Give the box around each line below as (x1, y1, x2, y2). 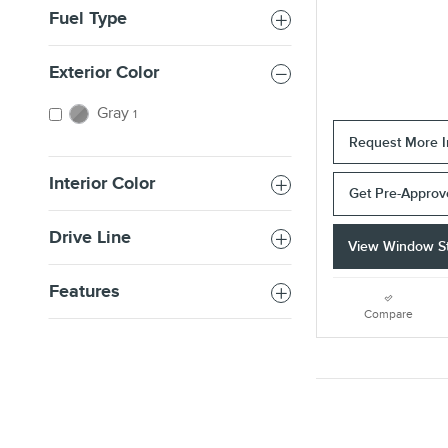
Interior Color (49, 173, 155, 195)
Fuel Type (49, 8, 127, 30)
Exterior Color (49, 62, 159, 84)
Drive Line (49, 227, 131, 249)
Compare (364, 307, 413, 322)
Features (49, 281, 120, 303)
